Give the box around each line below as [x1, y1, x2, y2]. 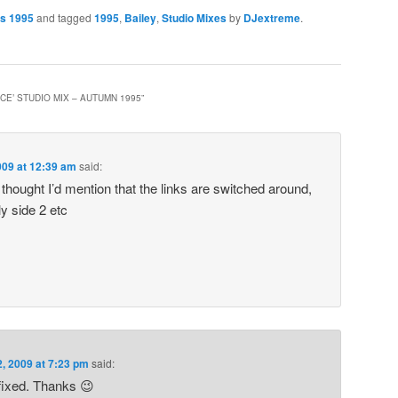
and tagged [34, 10, 94, 26]
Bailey [124, 10, 156, 27]
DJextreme [243, 10, 300, 27]
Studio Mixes [162, 10, 227, 27]
